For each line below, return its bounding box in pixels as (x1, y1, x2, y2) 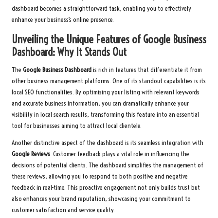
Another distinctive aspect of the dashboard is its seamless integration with (12, 138, 203, 147)
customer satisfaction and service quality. (12, 205, 115, 214)
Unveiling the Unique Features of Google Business (12, 32, 206, 46)
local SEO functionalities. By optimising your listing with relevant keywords (12, 88, 200, 96)
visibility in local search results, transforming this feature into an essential (12, 110, 199, 119)
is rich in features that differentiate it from (91, 65, 202, 74)
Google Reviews (12, 149, 50, 158)
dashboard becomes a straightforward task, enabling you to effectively (12, 4, 191, 13)
